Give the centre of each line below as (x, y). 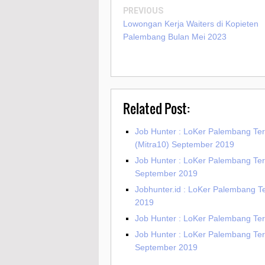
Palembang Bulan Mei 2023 (175, 37)
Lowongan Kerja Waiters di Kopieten (191, 24)
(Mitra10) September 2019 (185, 145)
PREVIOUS (143, 11)
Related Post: (156, 108)
